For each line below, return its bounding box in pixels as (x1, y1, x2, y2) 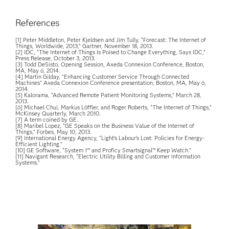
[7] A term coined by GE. (15, 116, 79, 123)
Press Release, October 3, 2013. (15, 55, 96, 62)
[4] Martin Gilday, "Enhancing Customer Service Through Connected (15, 73, 190, 80)
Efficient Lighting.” (15, 141, 63, 148)
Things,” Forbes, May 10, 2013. (15, 128, 92, 135)
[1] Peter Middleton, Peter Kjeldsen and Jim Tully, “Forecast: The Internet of (15, 36, 207, 43)
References (15, 17, 60, 29)
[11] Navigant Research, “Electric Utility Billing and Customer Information (15, 153, 201, 160)
